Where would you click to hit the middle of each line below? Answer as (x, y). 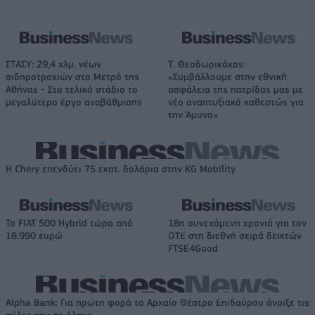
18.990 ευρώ (34, 236)
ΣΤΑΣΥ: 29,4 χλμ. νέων (53, 64)
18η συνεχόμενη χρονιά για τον (237, 223)
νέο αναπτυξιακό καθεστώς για (236, 102)
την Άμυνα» (193, 115)
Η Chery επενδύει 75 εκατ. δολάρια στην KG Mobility (121, 169)
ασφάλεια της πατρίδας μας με (236, 90)
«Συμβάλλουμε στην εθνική (227, 77)
